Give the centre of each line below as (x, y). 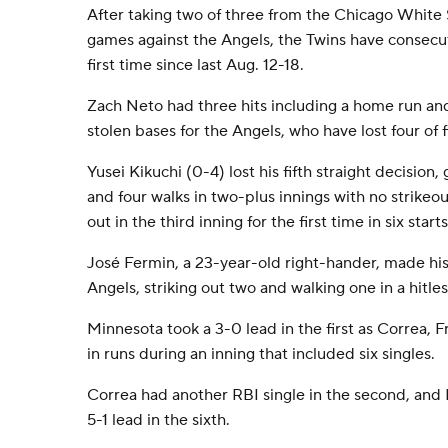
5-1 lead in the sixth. (158, 420)
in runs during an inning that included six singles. (261, 354)
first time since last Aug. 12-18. (195, 65)
